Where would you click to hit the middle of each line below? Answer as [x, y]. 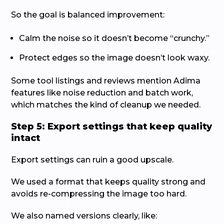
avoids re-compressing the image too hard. [99, 194]
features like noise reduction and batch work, [102, 93]
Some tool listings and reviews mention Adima [106, 81]
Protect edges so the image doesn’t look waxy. [114, 58]
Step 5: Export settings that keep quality [112, 126]
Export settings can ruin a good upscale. [92, 160]
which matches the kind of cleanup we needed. [106, 105]
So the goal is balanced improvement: [88, 15]
